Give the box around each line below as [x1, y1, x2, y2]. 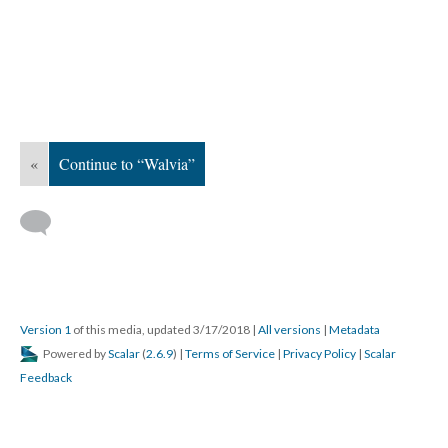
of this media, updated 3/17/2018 [71, 322, 252, 337]
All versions [258, 322, 321, 337]
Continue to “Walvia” [59, 153, 195, 174]
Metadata [329, 322, 380, 337]
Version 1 [20, 322, 71, 337]
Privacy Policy [283, 346, 356, 361]
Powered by [41, 346, 108, 361]
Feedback [20, 370, 72, 385]
